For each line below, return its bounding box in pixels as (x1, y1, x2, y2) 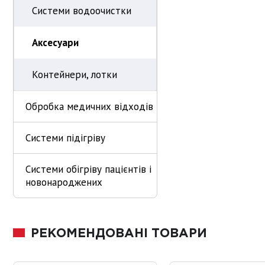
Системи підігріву (25, 131, 105, 144)
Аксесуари (32, 36, 79, 49)
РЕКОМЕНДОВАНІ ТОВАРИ (31, 228, 207, 239)
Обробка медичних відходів (25, 100, 153, 113)
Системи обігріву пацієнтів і (25, 163, 151, 176)
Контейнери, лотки (32, 68, 117, 81)
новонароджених (25, 176, 102, 189)
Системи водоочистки (32, 4, 131, 17)
